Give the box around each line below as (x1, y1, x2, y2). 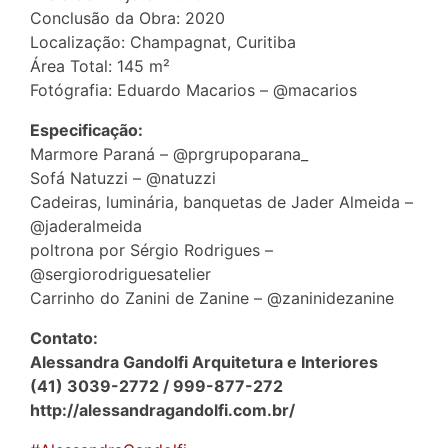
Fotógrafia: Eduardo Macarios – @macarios (30, 80, 357, 101)
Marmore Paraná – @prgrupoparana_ (30, 144, 308, 165)
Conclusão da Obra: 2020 (30, 8, 225, 29)
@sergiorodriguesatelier (30, 264, 211, 285)
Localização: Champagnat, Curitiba (30, 32, 296, 53)
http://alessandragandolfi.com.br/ (30, 400, 295, 421)
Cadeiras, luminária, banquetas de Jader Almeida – (30, 192, 413, 213)
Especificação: (30, 120, 143, 141)
